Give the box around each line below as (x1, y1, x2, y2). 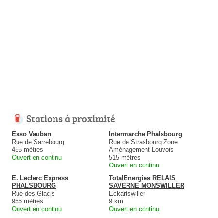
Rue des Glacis (12, 190, 55, 198)
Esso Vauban (12, 130, 51, 138)
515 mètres (109, 154, 141, 162)
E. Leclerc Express (12, 174, 68, 182)
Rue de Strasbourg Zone (109, 138, 178, 146)
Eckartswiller (109, 190, 145, 198)
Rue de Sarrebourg (12, 138, 64, 146)
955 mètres (12, 198, 43, 205)
